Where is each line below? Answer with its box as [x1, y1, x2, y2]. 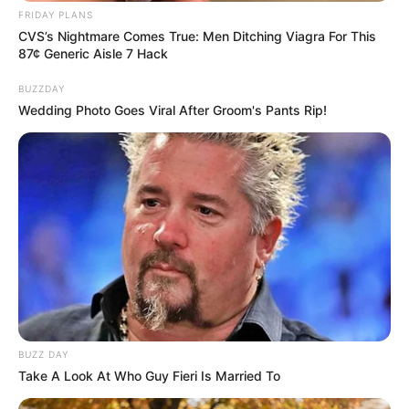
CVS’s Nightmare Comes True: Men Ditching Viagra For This [18, 27, 376, 44]
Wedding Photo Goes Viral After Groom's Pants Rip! [18, 101, 327, 118]
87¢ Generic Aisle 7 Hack [18, 45, 168, 61]
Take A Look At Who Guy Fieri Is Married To [18, 368, 280, 384]
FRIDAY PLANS [18, 8, 93, 20]
